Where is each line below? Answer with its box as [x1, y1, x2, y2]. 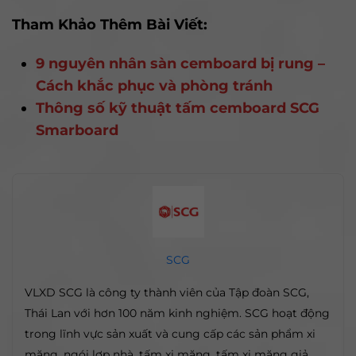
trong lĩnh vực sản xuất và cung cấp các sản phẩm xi [25, 327, 315, 342]
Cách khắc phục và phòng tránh [36, 77, 273, 95]
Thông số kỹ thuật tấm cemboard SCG [36, 99, 319, 118]
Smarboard [36, 122, 118, 140]
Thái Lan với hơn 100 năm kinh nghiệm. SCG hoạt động [25, 306, 330, 321]
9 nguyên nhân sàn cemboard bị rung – [36, 55, 325, 73]
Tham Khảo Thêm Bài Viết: [12, 16, 207, 34]
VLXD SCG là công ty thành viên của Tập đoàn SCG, [25, 285, 309, 300]
